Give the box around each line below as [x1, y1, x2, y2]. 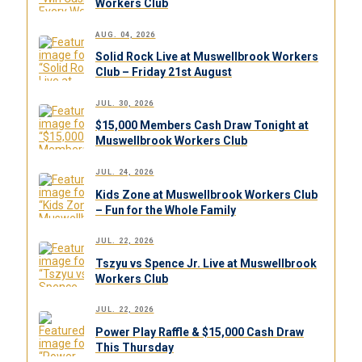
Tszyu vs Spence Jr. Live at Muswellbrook [95, 256, 317, 270]
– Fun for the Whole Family [95, 203, 236, 217]
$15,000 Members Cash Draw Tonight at [95, 119, 309, 133]
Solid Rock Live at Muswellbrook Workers [95, 50, 318, 64]
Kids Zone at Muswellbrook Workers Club [95, 187, 318, 201]
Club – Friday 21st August [95, 65, 232, 79]
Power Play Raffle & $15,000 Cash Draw [95, 326, 304, 339]
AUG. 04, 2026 [95, 30, 156, 39]
